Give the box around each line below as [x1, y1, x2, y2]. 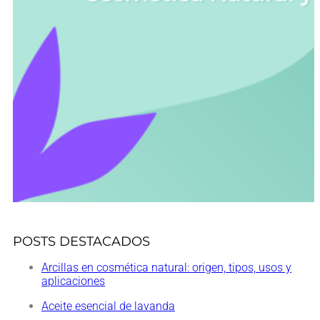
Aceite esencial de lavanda [41, 299, 175, 314]
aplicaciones [41, 274, 105, 289]
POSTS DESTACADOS [13, 234, 150, 250]
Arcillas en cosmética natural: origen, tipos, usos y [41, 261, 291, 275]
